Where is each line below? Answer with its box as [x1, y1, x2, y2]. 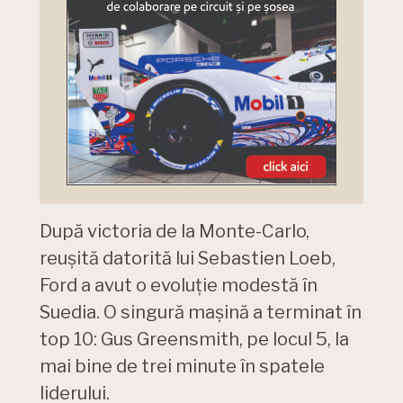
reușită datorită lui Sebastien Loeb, [40, 247, 336, 270]
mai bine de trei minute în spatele [40, 355, 325, 378]
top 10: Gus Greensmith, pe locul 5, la [40, 328, 349, 351]
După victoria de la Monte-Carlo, [40, 220, 309, 243]
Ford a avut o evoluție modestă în [40, 274, 318, 297]
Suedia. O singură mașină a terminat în [40, 301, 362, 324]
